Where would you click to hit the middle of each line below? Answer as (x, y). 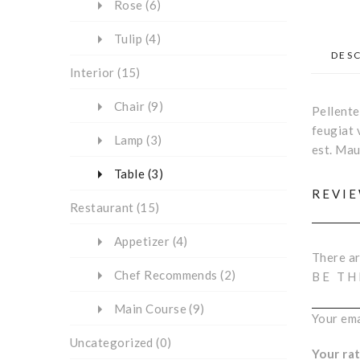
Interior (92, 72)
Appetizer (142, 241)
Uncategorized (112, 342)
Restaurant (102, 207)
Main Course (150, 309)
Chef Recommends (166, 275)
